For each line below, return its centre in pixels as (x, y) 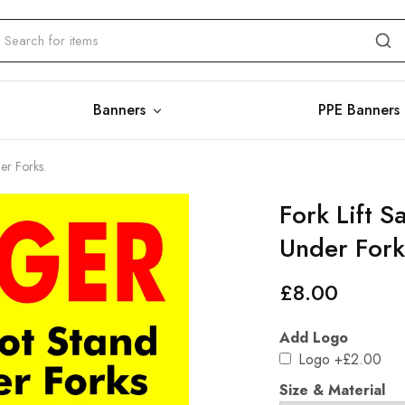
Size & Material (332, 390)
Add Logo (313, 338)
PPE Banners (359, 110)
